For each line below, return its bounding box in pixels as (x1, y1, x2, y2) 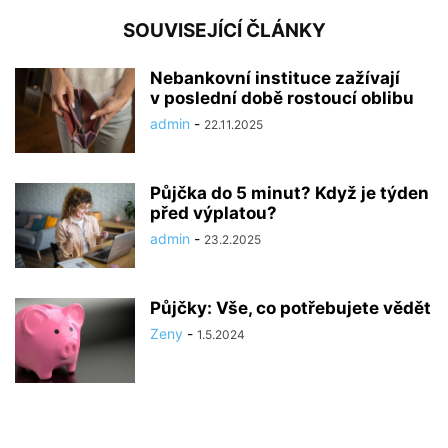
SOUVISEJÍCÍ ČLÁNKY (122, 18, 326, 42)
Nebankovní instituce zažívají (150, 67, 400, 88)
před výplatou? (150, 202, 277, 223)
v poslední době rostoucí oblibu (150, 87, 414, 108)
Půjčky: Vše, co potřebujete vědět (150, 297, 431, 318)
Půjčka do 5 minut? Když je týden (150, 182, 429, 203)
